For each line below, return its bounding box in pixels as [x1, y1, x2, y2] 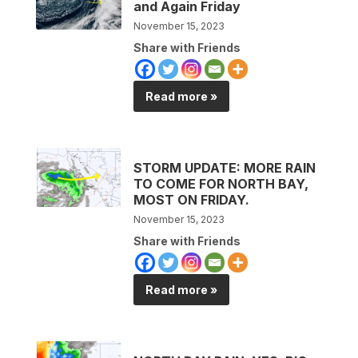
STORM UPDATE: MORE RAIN [133, 159, 316, 176]
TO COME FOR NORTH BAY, [133, 175, 309, 192]
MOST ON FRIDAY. [133, 191, 250, 208]
